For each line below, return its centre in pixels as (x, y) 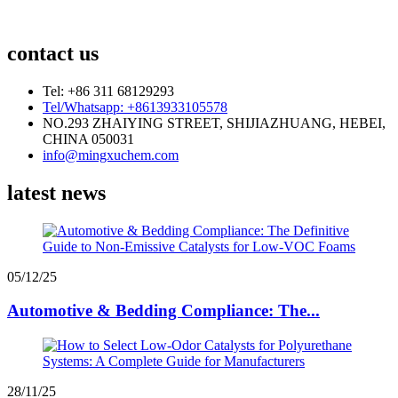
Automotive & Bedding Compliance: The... (163, 311)
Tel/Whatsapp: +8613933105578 (135, 107)
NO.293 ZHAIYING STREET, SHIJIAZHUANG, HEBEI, (214, 123)
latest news (56, 192)
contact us (53, 54)
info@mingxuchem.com (111, 155)
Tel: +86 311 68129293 (108, 91)
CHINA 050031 (88, 139)
